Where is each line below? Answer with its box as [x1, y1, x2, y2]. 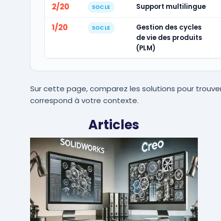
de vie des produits [136, 33, 202, 42]
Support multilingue [136, 2, 206, 11]
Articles [88, 116, 139, 134]
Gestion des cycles [136, 23, 202, 32]
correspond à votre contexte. [30, 95, 139, 106]
